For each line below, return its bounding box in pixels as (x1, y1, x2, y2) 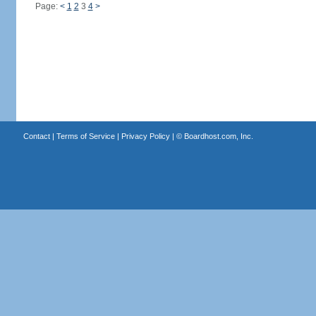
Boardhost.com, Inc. (183, 132, 253, 140)
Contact (23, 132, 50, 140)
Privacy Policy (121, 132, 170, 140)
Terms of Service (56, 132, 115, 140)
